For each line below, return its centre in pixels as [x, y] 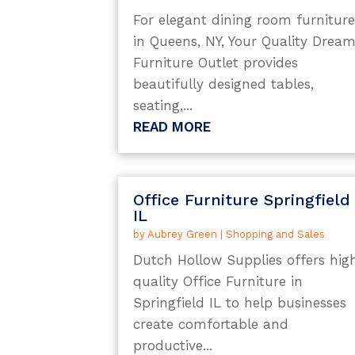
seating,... [163, 106]
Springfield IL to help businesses [240, 302]
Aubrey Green [183, 234]
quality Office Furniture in [218, 281]
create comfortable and [211, 324]
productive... [173, 345]
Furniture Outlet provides [216, 63]
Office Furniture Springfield [242, 199]
